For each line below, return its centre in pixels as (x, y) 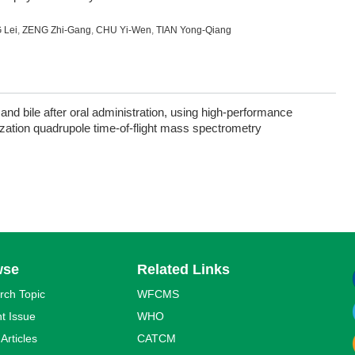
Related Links (183, 270)
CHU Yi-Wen (124, 31)
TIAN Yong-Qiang (194, 31)
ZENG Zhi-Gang (57, 31)
